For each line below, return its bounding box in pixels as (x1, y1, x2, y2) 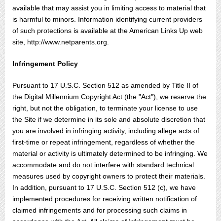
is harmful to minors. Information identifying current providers (12, 15, 202, 23)
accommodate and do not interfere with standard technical (12, 161, 194, 169)
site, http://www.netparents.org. (12, 38, 109, 46)
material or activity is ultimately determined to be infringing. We (12, 149, 208, 157)
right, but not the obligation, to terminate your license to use (12, 104, 198, 112)
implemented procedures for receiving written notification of (12, 195, 197, 203)
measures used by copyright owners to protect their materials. (12, 172, 205, 180)
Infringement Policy (12, 60, 78, 68)
